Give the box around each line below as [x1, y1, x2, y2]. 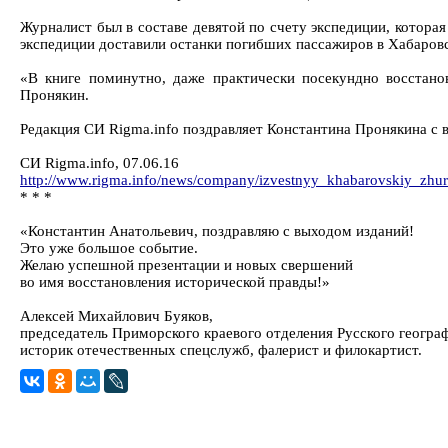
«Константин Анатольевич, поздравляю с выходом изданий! [20, 223, 414, 239]
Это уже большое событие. [20, 240, 198, 256]
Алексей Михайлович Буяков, [20, 308, 213, 324]
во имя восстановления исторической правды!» [20, 274, 330, 290]
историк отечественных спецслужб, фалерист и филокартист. [20, 342, 422, 358]
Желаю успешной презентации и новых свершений [20, 257, 353, 273]
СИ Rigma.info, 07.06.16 [20, 155, 179, 171]
